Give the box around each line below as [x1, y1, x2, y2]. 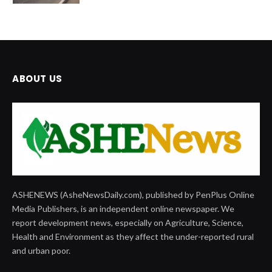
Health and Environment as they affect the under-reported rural [12, 231, 254, 242]
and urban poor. [12, 245, 70, 256]
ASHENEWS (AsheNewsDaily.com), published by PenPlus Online [12, 189, 254, 200]
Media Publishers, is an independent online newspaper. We [12, 203, 234, 214]
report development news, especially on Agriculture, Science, [12, 217, 243, 228]
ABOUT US [12, 72, 63, 85]
